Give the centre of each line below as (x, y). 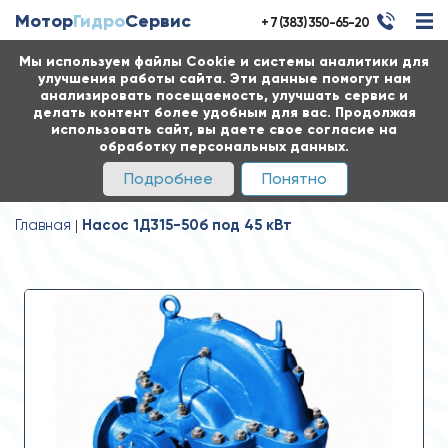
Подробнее (168, 178)
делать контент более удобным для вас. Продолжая (224, 112)
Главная (43, 225)
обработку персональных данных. (224, 146)
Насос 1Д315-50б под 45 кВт (187, 225)
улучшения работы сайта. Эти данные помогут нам (224, 78)
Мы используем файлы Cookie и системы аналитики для (224, 61)
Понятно (294, 178)
